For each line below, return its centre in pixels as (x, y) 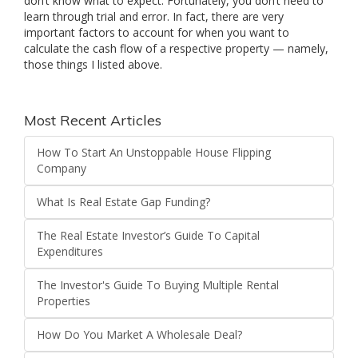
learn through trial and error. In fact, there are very (154, 17)
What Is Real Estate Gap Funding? (123, 202)
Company (62, 169)
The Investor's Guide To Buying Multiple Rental (158, 285)
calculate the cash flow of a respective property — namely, (176, 49)
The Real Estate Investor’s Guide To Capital (148, 236)
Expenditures (70, 252)
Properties (64, 301)
